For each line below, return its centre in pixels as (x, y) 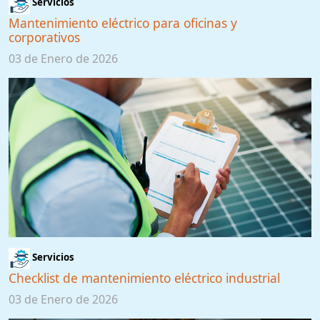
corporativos (44, 37)
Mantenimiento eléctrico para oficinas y (123, 22)
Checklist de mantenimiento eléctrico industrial (144, 277)
